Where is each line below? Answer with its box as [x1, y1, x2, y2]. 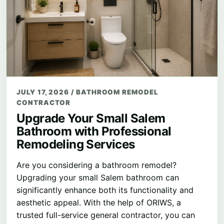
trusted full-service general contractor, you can [16, 209, 195, 220]
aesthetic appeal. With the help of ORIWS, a [16, 197, 181, 207]
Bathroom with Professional [16, 123, 171, 138]
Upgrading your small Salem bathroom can [16, 172, 179, 182]
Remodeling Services [16, 136, 135, 151]
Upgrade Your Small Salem [16, 110, 165, 125]
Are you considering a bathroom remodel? [16, 159, 176, 170]
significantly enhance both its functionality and [16, 184, 193, 195]
